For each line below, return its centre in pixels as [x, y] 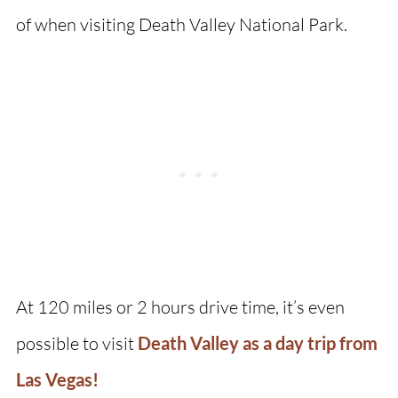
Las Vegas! [57, 379]
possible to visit [76, 343]
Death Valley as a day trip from [257, 342]
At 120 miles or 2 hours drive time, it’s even [180, 306]
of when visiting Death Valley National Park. [181, 24]
